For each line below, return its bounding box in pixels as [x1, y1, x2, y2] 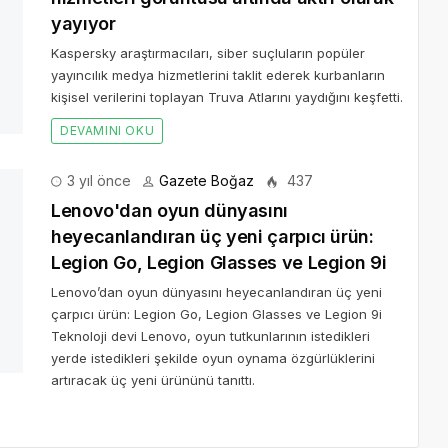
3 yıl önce [63, 65, 131, 83]
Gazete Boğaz [159, 65, 254, 83]
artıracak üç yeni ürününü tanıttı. [51, 265, 255, 282]
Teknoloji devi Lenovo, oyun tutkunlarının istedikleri [51, 221, 370, 238]
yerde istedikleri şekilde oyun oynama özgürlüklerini [51, 243, 375, 260]
